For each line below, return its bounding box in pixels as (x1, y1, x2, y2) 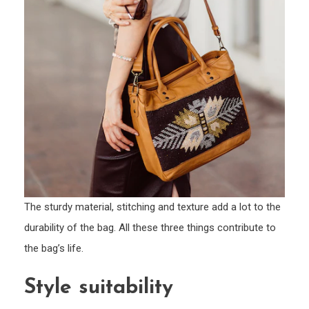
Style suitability (24, 277, 173, 299)
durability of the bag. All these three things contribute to (24, 221, 276, 235)
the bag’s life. (24, 242, 83, 255)
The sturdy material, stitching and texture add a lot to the (24, 201, 281, 214)
